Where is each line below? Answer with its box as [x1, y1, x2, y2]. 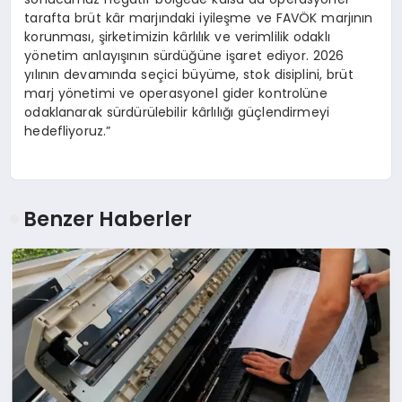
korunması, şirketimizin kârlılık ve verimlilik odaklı [24, 27, 330, 46]
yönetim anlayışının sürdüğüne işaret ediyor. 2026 [24, 46, 345, 65]
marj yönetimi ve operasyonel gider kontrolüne [24, 83, 328, 102]
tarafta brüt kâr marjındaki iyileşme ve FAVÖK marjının [24, 8, 373, 27]
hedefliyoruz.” [24, 121, 111, 140]
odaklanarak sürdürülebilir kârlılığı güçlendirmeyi [24, 102, 329, 121]
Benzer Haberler [23, 205, 193, 234]
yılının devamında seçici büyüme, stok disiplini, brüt [24, 65, 354, 83]
